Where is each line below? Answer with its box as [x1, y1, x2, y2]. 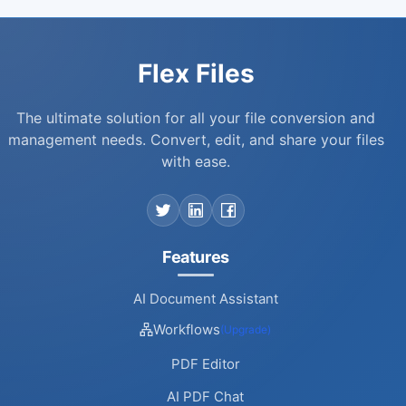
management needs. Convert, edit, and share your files [7, 130, 384, 149]
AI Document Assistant [132, 289, 278, 307]
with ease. [161, 151, 230, 170]
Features [161, 246, 230, 266]
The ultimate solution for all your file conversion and [16, 108, 375, 127]
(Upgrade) [220, 322, 271, 336]
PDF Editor [170, 355, 240, 372]
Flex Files [137, 57, 255, 89]
